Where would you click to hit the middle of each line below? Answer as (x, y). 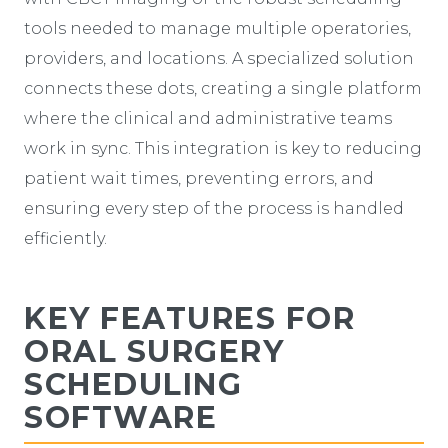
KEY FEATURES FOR (189, 318)
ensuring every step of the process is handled (214, 208)
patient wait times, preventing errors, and (199, 178)
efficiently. (65, 238)
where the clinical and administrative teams (208, 118)
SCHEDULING (133, 384)
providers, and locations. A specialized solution (219, 58)
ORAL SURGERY (154, 351)
